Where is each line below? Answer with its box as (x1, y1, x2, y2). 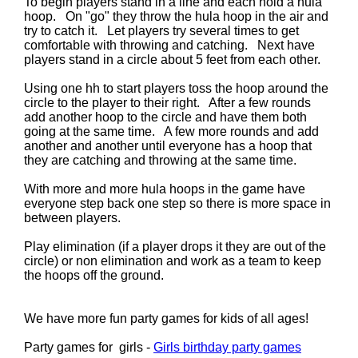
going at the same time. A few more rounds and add (24, 125, 319, 138)
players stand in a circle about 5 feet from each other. (24, 53, 324, 66)
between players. (24, 211, 127, 225)
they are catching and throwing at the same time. (24, 153, 300, 167)
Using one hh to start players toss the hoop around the (24, 82, 328, 95)
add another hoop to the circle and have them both (24, 110, 307, 124)
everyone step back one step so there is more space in (24, 197, 331, 210)
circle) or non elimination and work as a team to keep (24, 254, 321, 268)
